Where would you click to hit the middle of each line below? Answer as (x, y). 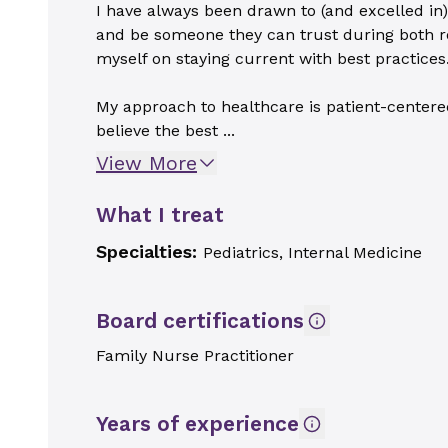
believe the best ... (165, 130)
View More (146, 163)
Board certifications (200, 320)
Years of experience (197, 423)
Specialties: (149, 251)
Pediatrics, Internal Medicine (312, 252)
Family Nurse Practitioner (195, 355)
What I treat (160, 214)
